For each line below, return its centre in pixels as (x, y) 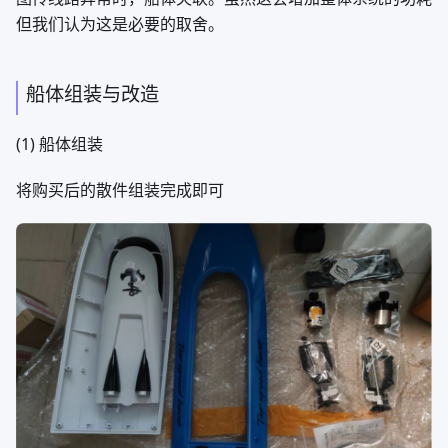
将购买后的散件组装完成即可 (120, 189)
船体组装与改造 (92, 93)
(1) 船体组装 (59, 143)
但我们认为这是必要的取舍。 (120, 23)
